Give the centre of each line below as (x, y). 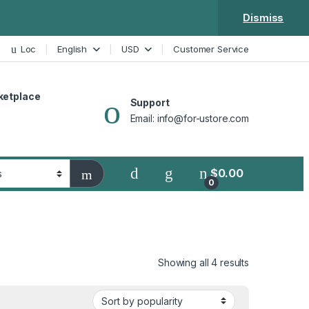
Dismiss (263, 18)
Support (150, 102)
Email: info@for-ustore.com (189, 118)
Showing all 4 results (203, 262)
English (72, 49)
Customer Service (211, 49)
